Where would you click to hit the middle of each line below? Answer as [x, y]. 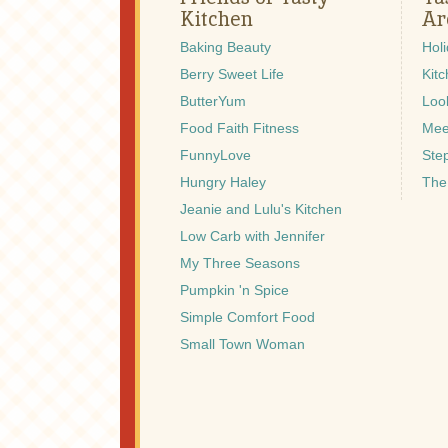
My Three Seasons [240, 263]
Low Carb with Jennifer [252, 236]
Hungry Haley [223, 182]
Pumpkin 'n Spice [234, 290]
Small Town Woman [242, 344]
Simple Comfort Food [247, 317]
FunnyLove [215, 155]
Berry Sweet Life [232, 74]
